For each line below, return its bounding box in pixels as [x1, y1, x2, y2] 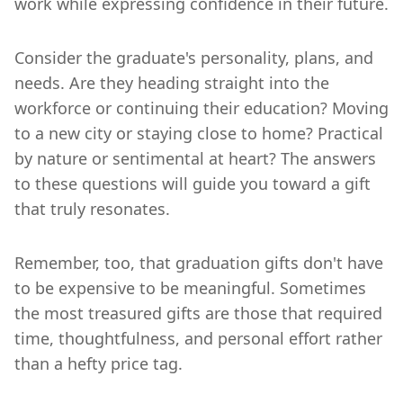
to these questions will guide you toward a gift [14, 172, 371, 194]
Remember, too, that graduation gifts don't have [14, 251, 383, 273]
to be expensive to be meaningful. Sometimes [14, 276, 366, 299]
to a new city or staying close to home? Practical [14, 121, 383, 144]
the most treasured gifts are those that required [14, 301, 382, 324]
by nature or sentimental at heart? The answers [14, 147, 376, 169]
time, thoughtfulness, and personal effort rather [14, 327, 382, 349]
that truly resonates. [14, 197, 170, 219]
